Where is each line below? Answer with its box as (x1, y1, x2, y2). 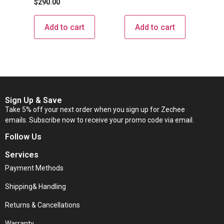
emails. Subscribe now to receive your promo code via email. (5, 116, 194, 124)
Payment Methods (5, 163, 63, 172)
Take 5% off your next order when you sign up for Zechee (5, 105, 186, 114)
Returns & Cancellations (5, 200, 80, 209)
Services (5, 149, 38, 159)
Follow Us (5, 131, 41, 141)
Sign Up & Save (5, 95, 62, 105)
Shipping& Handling (5, 182, 66, 190)
